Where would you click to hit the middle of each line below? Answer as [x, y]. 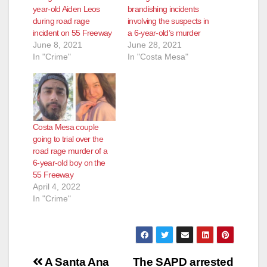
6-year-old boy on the [69, 162]
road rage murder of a [70, 150]
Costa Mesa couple [66, 127]
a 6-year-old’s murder [164, 33]
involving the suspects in [168, 21]
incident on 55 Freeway [72, 33]
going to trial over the [68, 139]
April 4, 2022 [57, 186]
